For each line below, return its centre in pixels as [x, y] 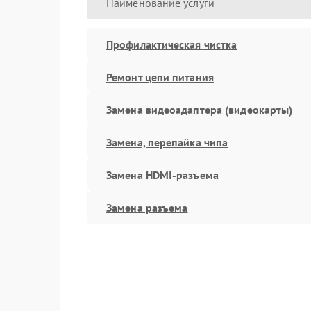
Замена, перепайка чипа [167, 142]
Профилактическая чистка [172, 44]
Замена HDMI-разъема [162, 175]
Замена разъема [147, 207]
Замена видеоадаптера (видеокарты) [200, 109]
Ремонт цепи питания [160, 77]
